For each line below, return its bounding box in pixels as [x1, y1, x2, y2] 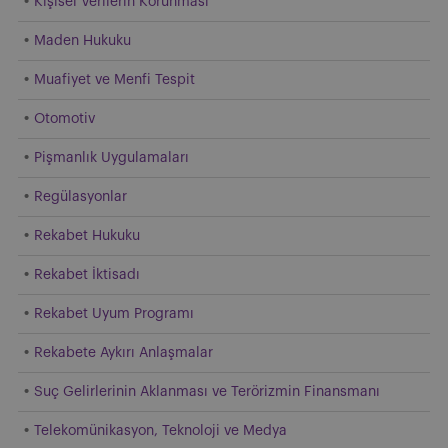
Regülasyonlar [34, 189, 127, 204]
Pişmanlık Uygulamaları [34, 150, 189, 165]
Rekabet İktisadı [34, 267, 140, 282]
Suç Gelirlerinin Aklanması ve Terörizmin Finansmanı [34, 384, 380, 399]
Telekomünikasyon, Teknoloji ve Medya [34, 423, 287, 438]
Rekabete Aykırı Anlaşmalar [34, 345, 213, 360]
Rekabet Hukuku [34, 228, 140, 243]
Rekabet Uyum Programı [34, 306, 194, 321]
